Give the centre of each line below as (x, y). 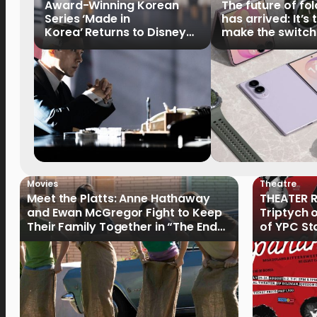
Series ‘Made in (87, 19)
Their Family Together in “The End (122, 227)
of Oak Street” (68, 241)
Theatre (278, 184)
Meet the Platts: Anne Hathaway (119, 198)
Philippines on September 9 (122, 46)
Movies (42, 184)
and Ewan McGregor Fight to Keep (125, 213)
